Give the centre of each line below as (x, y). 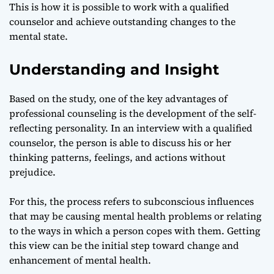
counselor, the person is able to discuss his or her (120, 142)
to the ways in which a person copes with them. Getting (135, 230)
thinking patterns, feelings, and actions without (117, 157)
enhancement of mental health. (80, 260)
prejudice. (34, 172)
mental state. (39, 36)
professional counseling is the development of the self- (133, 113)
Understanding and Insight (114, 69)
